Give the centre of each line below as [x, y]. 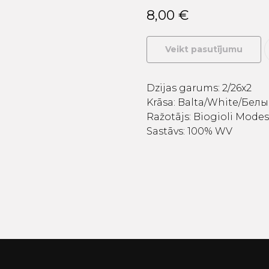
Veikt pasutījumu [204, 49]
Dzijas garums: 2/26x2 [199, 88]
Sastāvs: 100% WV [189, 131]
